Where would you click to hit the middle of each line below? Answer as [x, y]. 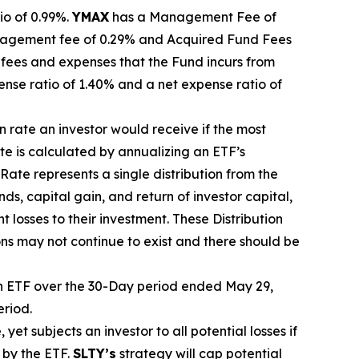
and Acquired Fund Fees [215, 40]
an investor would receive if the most [153, 129]
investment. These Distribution [191, 219]
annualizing [155, 152]
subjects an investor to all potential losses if [163, 331]
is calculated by [65, 152]
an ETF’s [219, 152]
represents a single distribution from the [154, 174]
